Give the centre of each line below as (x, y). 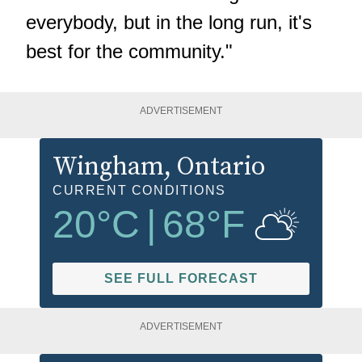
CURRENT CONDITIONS (139, 191)
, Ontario (215, 168)
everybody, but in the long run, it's (169, 23)
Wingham (108, 168)
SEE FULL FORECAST (181, 279)
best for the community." (129, 52)
